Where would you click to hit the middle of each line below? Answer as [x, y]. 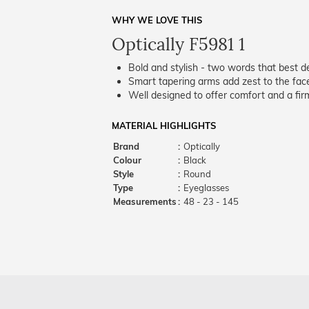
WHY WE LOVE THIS [157, 20]
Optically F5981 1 [178, 44]
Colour [127, 160]
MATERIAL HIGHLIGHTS [164, 126]
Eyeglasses [205, 188]
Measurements [145, 201]
